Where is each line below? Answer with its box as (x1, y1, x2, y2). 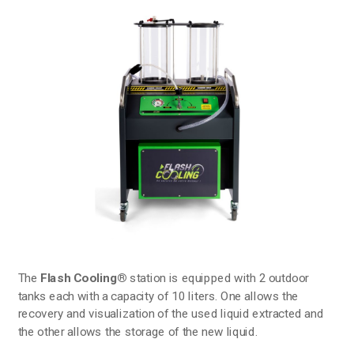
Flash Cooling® (40, 270, 127, 285)
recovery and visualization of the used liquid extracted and (17, 306, 324, 321)
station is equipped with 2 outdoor (126, 270, 310, 285)
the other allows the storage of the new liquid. (17, 324, 258, 339)
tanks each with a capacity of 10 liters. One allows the (17, 288, 299, 303)
